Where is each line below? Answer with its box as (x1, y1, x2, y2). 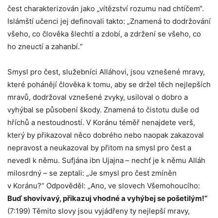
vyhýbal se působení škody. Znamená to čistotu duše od (7, 105, 199, 114)
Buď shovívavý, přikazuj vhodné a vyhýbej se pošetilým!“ (7, 194, 207, 203)
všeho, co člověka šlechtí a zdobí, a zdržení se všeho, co (7, 29, 201, 38)
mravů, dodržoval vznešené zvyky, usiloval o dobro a (7, 92, 188, 102)
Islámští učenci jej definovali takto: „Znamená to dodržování (7, 17, 211, 26)
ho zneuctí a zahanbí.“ (7, 42, 83, 51)
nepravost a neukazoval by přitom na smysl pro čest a (7, 143, 191, 152)
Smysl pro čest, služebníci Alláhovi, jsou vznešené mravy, (7, 67, 205, 76)
